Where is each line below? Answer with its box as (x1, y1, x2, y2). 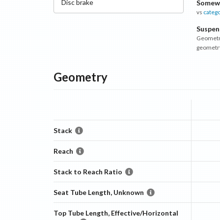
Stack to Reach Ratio (53, 167, 122, 176)
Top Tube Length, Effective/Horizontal (53, 209, 178, 217)
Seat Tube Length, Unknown (53, 188, 144, 196)
